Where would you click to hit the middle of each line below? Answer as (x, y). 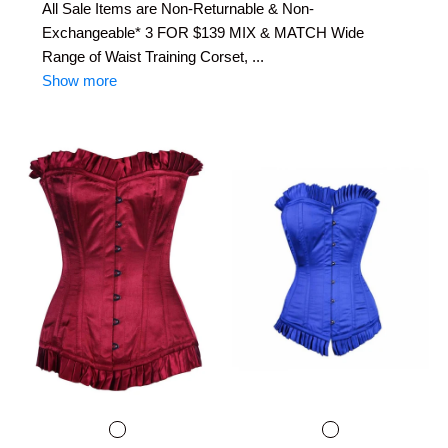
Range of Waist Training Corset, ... (153, 56)
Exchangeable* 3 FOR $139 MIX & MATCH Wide (203, 32)
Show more (80, 80)
